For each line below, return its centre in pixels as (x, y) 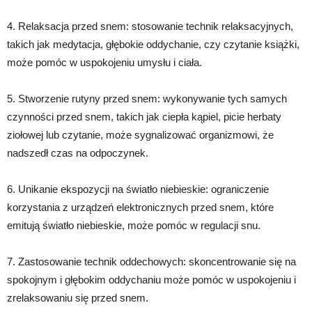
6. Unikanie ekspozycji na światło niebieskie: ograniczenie (138, 189)
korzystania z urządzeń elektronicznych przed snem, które (140, 207)
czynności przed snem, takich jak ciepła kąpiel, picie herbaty (144, 116)
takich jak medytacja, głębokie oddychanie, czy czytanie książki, (153, 44)
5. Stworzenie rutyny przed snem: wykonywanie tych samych (147, 98)
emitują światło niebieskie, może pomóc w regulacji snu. (134, 225)
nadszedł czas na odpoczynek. (78, 153)
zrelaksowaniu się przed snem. (78, 297)
